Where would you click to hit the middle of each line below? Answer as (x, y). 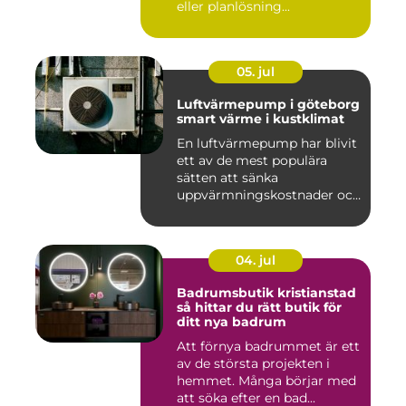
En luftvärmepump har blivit (267, 144)
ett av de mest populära (252, 161)
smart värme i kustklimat (261, 119)
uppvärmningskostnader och (269, 195)
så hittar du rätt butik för (259, 308)
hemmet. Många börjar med (266, 381)
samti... (199, 213)
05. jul (256, 72)
